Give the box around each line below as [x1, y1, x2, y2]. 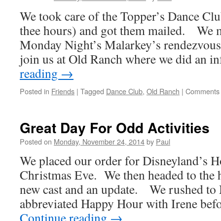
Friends [51, 86, 74, 96]
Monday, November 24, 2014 [54, 136, 145, 147]
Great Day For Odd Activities [20, 117, 210, 138]
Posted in [20, 86, 49, 96]
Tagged [80, 86, 104, 96]
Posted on [20, 136, 52, 147]
